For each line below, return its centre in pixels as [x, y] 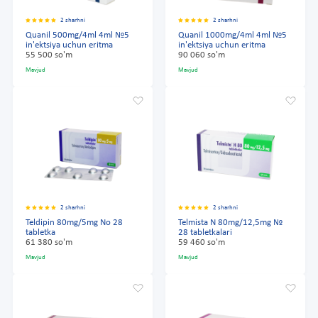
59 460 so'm [202, 242]
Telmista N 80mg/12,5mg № [230, 223]
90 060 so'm [202, 55]
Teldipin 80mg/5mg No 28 [74, 223]
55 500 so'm [49, 55]
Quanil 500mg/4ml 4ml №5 [77, 35]
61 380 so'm [49, 242]
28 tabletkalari [205, 232]
